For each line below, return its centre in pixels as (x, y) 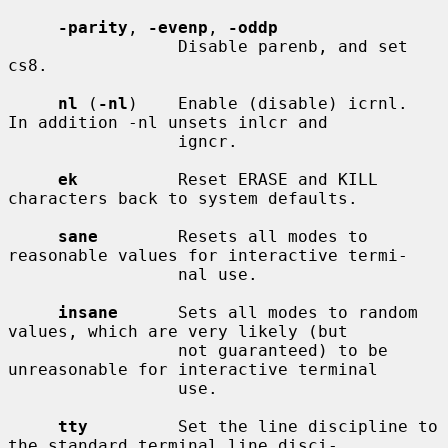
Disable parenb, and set (93, 46)
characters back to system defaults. (183, 198)
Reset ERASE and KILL (228, 179)
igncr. (93, 141)
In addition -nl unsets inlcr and (168, 122)
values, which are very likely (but (178, 331)
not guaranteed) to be (93, 350)
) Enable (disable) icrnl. (268, 103)
